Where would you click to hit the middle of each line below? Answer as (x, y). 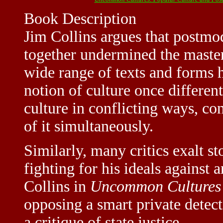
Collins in (57, 186)
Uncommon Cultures (156, 186)
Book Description (80, 18)
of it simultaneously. (89, 126)
